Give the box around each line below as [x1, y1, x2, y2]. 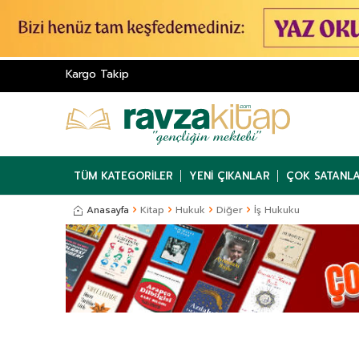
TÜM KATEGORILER [74, 167, 173, 184]
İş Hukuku [254, 203, 300, 218]
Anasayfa [87, 203, 129, 218]
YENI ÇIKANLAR [189, 167, 270, 184]
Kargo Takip [66, 66, 129, 83]
